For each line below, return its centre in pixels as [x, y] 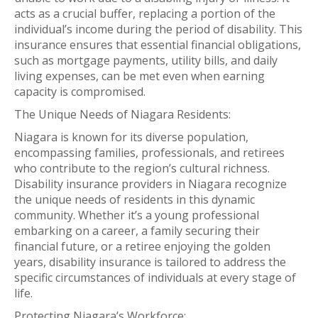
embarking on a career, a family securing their [137, 230]
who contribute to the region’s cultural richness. [142, 168]
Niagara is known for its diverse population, [131, 137]
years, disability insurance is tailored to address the [150, 262]
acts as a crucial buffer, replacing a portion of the [145, 13]
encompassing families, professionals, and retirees [149, 152]
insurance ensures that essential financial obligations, [158, 44]
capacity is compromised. [80, 91]
